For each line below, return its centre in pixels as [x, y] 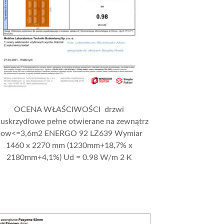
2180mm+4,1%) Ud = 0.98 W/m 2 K [69, 158]
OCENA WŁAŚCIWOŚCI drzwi [69, 110]
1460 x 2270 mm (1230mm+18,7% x [69, 146]
